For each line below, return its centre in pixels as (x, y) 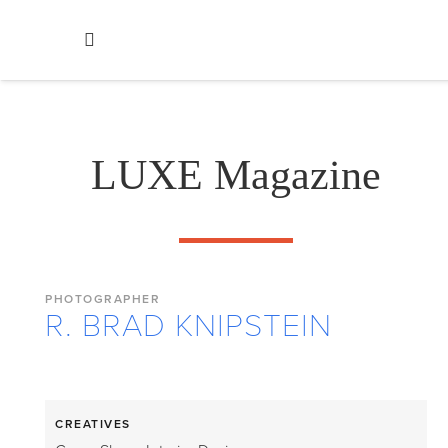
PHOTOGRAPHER (102, 299)
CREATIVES (93, 424)
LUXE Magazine (235, 175)
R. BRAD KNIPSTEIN (188, 326)
